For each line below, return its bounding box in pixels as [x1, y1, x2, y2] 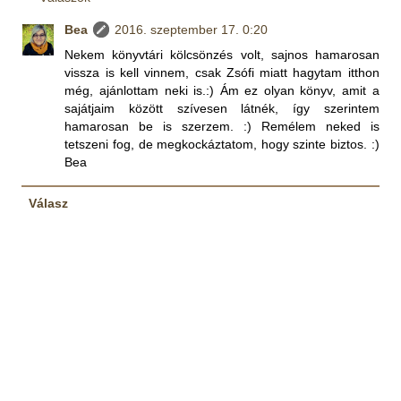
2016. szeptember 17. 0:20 [115, 22, 269, 38]
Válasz [28, 195, 68, 210]
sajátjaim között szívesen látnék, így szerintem [64, 101, 380, 116]
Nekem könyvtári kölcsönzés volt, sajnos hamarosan [64, 47, 380, 63]
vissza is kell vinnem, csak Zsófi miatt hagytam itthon [64, 65, 380, 81]
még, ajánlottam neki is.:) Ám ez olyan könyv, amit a [64, 83, 380, 98]
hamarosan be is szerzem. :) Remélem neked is [64, 119, 380, 134]
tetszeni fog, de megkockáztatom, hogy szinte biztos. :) [64, 137, 380, 152]
